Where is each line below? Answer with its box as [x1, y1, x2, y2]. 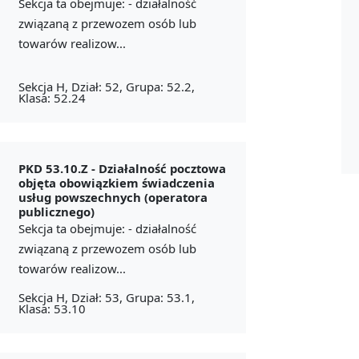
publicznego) [18, 203, 95, 220]
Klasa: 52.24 [18, 89, 86, 106]
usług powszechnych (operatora [18, 188, 208, 205]
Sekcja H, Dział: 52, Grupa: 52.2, [18, 78, 195, 95]
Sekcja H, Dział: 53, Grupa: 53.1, [18, 288, 195, 305]
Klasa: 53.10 [18, 300, 86, 317]
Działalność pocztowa [98, 159, 226, 176]
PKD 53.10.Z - [18, 159, 99, 176]
